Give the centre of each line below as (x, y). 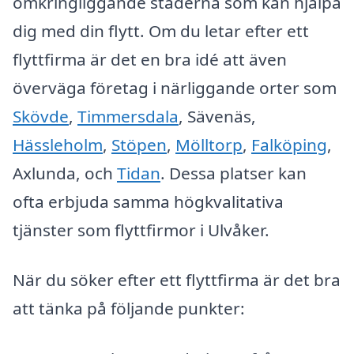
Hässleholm (58, 144)
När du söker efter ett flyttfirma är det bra (177, 280)
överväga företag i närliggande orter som (175, 87)
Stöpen (139, 144)
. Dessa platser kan (233, 173)
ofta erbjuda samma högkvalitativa (148, 201)
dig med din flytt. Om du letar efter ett (161, 30)
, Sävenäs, (217, 116)
